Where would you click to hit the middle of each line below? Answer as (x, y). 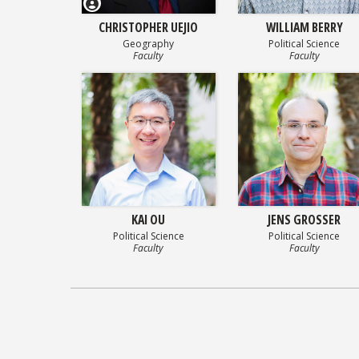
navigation (112, 325)
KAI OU (149, 220)
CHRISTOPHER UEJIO (149, 27)
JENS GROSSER (305, 220)
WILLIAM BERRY (304, 27)
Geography (149, 43)
